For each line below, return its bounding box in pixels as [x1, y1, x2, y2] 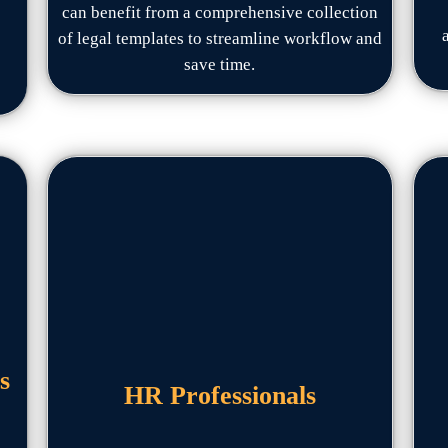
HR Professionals [123, 381, 316, 410]
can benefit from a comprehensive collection [61, 3, 378, 22]
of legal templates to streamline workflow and [57, 29, 382, 48]
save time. [184, 55, 256, 74]
